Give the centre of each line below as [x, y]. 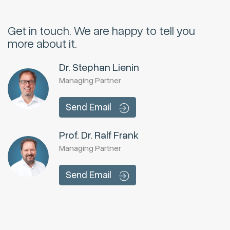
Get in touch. [41, 31]
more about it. [42, 44]
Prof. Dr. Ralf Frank [99, 136]
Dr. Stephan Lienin [99, 68]
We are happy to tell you [135, 31]
